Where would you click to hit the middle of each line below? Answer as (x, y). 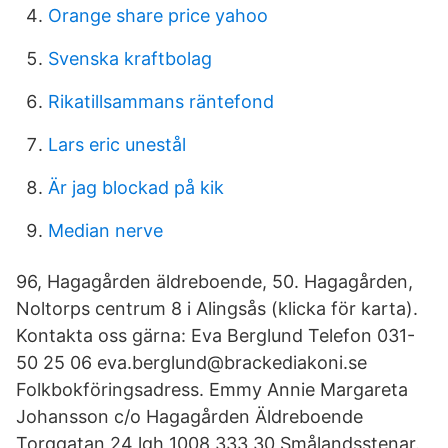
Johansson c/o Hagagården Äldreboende (189, 416)
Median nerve (105, 230)
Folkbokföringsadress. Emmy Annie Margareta (212, 389)
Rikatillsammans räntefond (161, 101)
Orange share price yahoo (158, 15)
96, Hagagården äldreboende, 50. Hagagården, (214, 281)
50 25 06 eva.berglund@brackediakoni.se (194, 362)
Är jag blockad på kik (136, 187)
